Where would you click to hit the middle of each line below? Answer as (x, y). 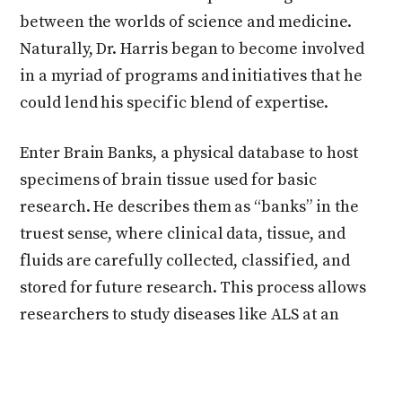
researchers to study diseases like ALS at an (179, 314)
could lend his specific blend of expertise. (174, 102)
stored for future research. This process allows (193, 287)
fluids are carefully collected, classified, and (185, 260)
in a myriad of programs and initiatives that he (191, 75)
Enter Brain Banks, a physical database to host (189, 153)
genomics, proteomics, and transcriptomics (180, 368)
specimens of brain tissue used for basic (168, 179)
